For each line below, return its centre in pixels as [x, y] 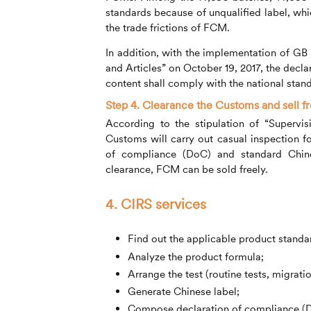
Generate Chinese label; [184, 291]
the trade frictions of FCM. [168, 27]
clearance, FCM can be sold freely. [187, 169]
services [179, 204]
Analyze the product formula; [196, 256]
